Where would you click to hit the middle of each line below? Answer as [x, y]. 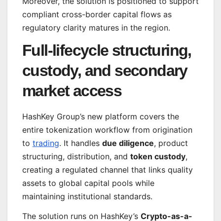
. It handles [81, 143]
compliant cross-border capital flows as [97, 14]
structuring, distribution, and [76, 157]
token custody [158, 157]
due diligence [128, 143]
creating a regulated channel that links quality [108, 170]
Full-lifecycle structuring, [107, 51]
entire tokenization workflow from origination [107, 130]
